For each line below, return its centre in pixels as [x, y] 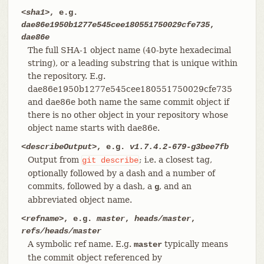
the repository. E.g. [66, 76]
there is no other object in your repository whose [128, 115]
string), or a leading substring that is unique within [132, 63]
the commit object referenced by [95, 257]
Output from [54, 159]
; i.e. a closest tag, [175, 159]
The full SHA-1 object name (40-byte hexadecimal [129, 50]
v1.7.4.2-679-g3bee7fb [179, 146]
